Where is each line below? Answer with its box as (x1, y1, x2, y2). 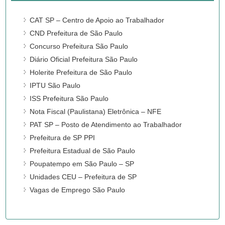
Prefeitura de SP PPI (30, 134, 95, 142)
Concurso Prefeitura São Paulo (30, 42, 129, 51)
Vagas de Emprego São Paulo (30, 186, 126, 194)
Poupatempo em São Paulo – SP (30, 160, 135, 168)
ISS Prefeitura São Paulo (30, 94, 109, 103)
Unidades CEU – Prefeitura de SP (30, 173, 137, 181)
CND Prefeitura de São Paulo (30, 29, 123, 38)
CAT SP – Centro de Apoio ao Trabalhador (30, 16, 165, 25)
